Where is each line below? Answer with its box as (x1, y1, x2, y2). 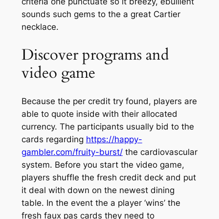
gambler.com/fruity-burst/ (21, 147, 123, 157)
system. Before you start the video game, (21, 159, 184, 170)
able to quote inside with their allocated (21, 109, 177, 119)
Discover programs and (21, 44, 169, 65)
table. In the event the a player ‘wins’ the (21, 197, 180, 208)
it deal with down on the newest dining (21, 185, 175, 195)
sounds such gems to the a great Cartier (21, 9, 180, 20)
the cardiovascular (122, 147, 197, 157)
